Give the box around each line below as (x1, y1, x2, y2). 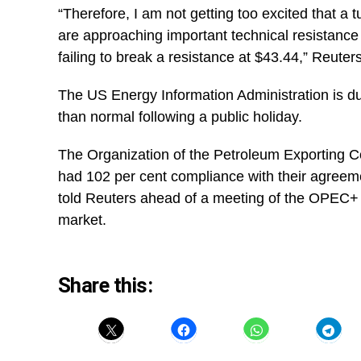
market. (58, 212, 106, 228)
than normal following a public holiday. (58, 109, 302, 125)
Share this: (58, 273, 153, 297)
